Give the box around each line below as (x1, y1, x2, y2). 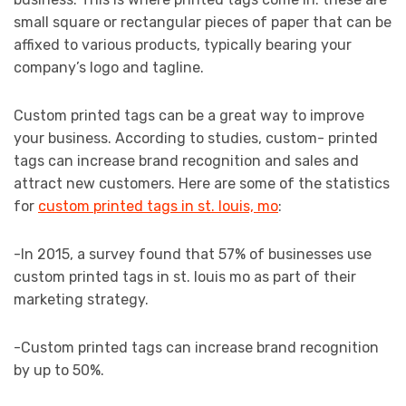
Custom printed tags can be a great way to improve (14, 107, 364, 125)
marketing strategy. (14, 291, 149, 309)
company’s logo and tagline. (14, 59, 204, 77)
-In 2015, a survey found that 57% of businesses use (14, 246, 372, 264)
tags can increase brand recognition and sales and (14, 152, 359, 170)
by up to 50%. (14, 362, 104, 380)
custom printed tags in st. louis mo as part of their (14, 268, 356, 286)
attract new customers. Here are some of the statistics (14, 175, 390, 193)
